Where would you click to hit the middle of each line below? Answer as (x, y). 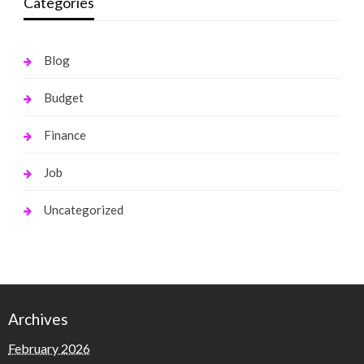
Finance (65, 134)
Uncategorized (83, 209)
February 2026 (49, 348)
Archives (38, 318)
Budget (63, 97)
